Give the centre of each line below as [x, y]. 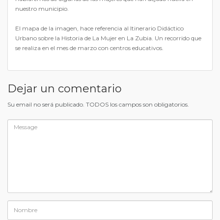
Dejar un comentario [65, 88]
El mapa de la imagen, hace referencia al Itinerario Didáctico [99, 28]
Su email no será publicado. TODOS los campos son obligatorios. [98, 104]
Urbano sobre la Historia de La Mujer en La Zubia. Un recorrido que [108, 38]
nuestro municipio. [42, 8]
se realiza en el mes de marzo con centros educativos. [89, 48]
